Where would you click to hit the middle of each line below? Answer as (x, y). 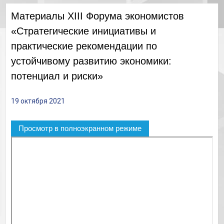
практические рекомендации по (84, 46)
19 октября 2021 (38, 101)
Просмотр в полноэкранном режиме (80, 128)
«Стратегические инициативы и (83, 31)
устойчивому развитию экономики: (91, 61)
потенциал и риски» (57, 76)
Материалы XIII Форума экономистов (97, 16)
